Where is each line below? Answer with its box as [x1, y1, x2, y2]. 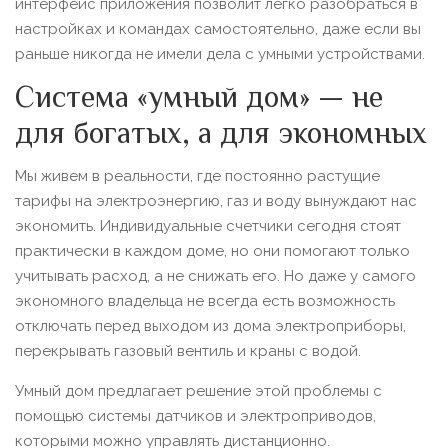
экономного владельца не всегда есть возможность [15, 292, 395, 310]
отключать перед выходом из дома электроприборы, [15, 317, 406, 335]
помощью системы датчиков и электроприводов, [15, 407, 376, 425]
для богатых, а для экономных [15, 112, 427, 159]
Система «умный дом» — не [15, 76, 383, 123]
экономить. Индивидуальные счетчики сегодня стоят [15, 217, 401, 235]
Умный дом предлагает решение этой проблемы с [15, 382, 382, 400]
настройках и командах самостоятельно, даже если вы [15, 20, 421, 38]
